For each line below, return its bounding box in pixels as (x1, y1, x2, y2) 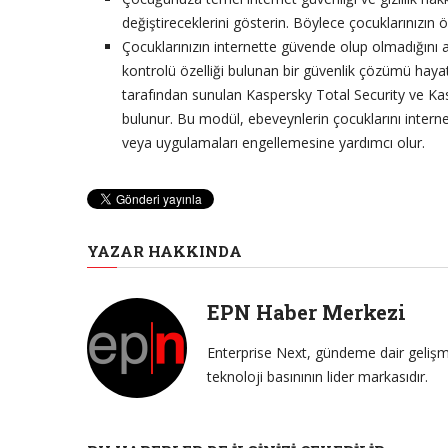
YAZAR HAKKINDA (87, 240, 242, 261)
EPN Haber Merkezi (207, 298, 406, 325)
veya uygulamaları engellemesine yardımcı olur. (122, 132, 425, 152)
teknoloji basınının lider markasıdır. (207, 366, 428, 386)
